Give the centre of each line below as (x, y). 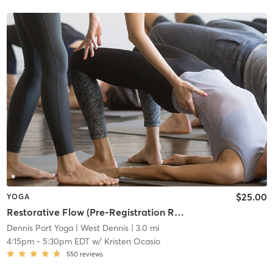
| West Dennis (101, 228)
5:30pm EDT (66, 242)
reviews (91, 254)
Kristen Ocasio (132, 242)
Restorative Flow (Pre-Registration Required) (179, 212)
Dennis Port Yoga (40, 228)
